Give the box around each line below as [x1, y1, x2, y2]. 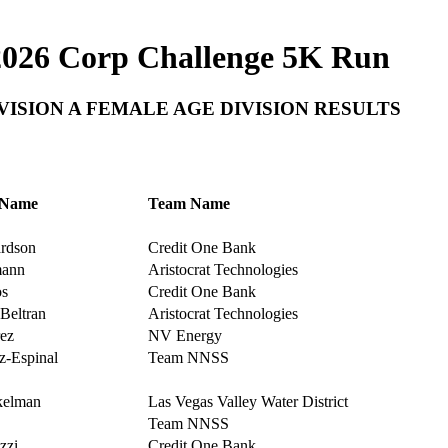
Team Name [147, 195, 230, 212]
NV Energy [147, 327, 222, 344]
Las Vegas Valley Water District [147, 393, 348, 410]
